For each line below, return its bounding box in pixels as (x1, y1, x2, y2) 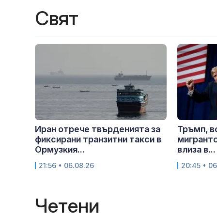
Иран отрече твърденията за (35, 124, 160, 135)
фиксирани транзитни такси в (35, 134, 161, 145)
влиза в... (177, 144, 216, 155)
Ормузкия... (35, 144, 85, 155)
